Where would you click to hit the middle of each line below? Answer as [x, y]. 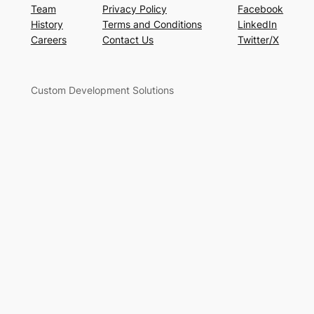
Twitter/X [259, 39]
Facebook [261, 8]
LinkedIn [258, 24]
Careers [48, 39]
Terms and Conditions [152, 24]
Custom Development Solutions [102, 90]
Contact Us [128, 39]
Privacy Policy [135, 8]
